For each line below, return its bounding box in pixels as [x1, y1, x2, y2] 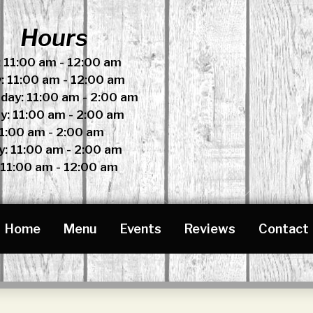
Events [119, 221, 161, 236]
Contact [258, 221, 309, 236]
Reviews [184, 221, 235, 236]
